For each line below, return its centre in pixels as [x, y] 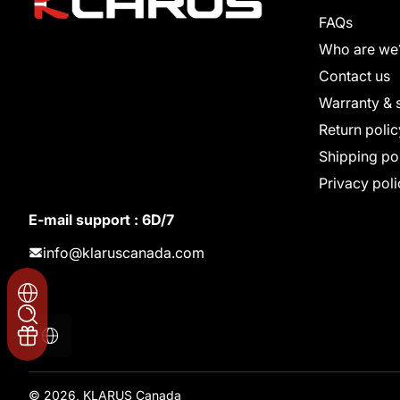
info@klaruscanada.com [124, 253]
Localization [86, 340]
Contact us [354, 76]
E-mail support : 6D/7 [101, 220]
